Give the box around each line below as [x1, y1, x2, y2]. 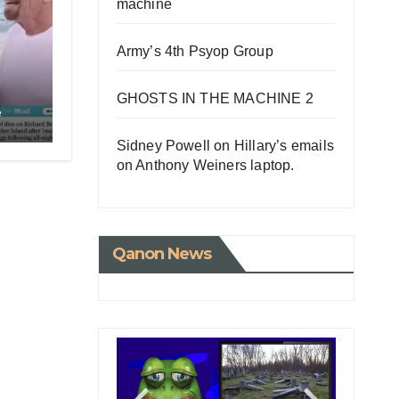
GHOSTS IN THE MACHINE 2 [116, 90, 314, 106]
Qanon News [111, 243, 212, 264]
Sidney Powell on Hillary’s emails [116, 137, 335, 153]
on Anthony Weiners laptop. [116, 157, 295, 173]
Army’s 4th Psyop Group [116, 43, 273, 59]
